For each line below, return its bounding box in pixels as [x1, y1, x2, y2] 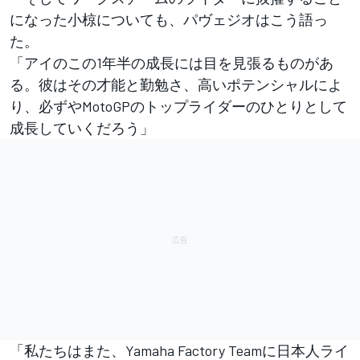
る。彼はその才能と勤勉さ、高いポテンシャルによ [10, 76, 342, 94]
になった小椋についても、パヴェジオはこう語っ [10, 10, 328, 29]
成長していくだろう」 [10, 119, 154, 137]
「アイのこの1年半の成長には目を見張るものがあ [10, 54, 333, 72]
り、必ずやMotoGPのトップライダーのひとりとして [10, 97, 347, 116]
